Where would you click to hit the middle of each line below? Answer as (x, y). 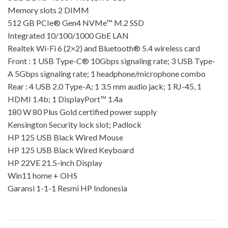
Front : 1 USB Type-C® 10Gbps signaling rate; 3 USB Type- (111, 61)
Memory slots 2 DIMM (48, 10)
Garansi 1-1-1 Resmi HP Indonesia (67, 188)
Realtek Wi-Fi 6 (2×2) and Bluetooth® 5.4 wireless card (104, 48)
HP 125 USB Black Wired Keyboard (71, 150)
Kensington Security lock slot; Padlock (75, 124)
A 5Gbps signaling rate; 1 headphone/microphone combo (107, 73)
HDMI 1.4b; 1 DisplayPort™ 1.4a (65, 99)
